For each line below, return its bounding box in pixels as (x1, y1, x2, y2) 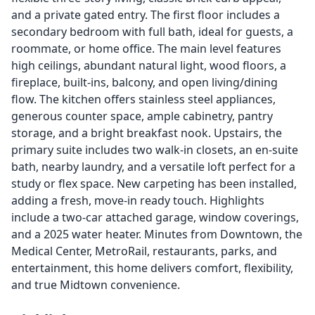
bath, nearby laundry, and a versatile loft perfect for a (11, 159, 295, 174)
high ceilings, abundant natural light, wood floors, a (11, 58, 286, 73)
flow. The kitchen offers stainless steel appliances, (11, 91, 276, 107)
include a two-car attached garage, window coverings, (11, 210, 299, 225)
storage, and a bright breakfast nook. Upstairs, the (11, 125, 282, 141)
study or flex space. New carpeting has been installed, (11, 176, 297, 191)
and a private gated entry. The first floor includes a (11, 7, 280, 22)
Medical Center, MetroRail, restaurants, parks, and (11, 243, 277, 259)
